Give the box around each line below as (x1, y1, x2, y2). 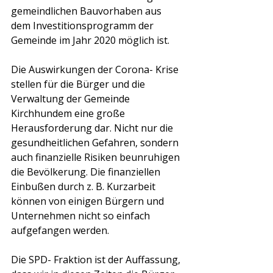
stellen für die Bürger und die (11, 77, 147, 91)
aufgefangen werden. (11, 224, 112, 237)
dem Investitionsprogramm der (11, 19, 156, 32)
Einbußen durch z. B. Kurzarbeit (11, 180, 158, 193)
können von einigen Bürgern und (11, 194, 166, 208)
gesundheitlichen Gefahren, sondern (11, 136, 181, 149)
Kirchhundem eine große (11, 107, 127, 120)
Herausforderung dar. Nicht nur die (11, 121, 175, 135)
